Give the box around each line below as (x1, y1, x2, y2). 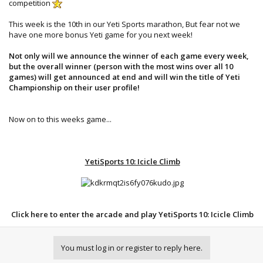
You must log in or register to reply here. (60, 242, 203, 253)
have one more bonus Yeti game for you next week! (9, 29, 193, 40)
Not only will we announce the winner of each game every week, (9, 50, 249, 61)
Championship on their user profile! (9, 82, 140, 93)
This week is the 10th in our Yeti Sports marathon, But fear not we (9, 18, 240, 29)
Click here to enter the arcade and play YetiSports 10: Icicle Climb (11, 208, 254, 220)
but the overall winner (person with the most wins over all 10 (9, 60, 233, 72)
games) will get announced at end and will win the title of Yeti (9, 71, 240, 82)
